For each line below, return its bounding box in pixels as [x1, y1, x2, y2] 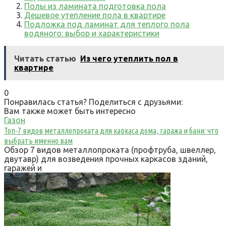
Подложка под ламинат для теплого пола [24, 20, 190, 29]
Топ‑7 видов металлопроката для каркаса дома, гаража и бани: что [4, 126, 218, 135]
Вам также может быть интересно [4, 106, 136, 116]
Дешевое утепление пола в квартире [24, 11, 165, 20]
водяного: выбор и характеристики [24, 29, 159, 38]
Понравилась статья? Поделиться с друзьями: [4, 97, 183, 106]
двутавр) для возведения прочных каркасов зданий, [4, 154, 208, 163]
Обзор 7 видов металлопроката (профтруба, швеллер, [4, 145, 216, 154]
